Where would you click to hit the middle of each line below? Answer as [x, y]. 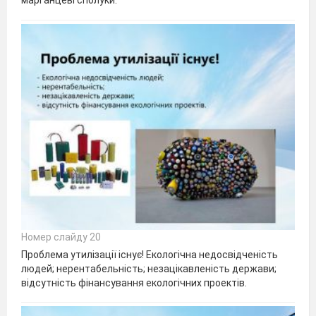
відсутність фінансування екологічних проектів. [134, 282]
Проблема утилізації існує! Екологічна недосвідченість [150, 254]
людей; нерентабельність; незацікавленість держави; [149, 268]
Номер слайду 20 [61, 237]
